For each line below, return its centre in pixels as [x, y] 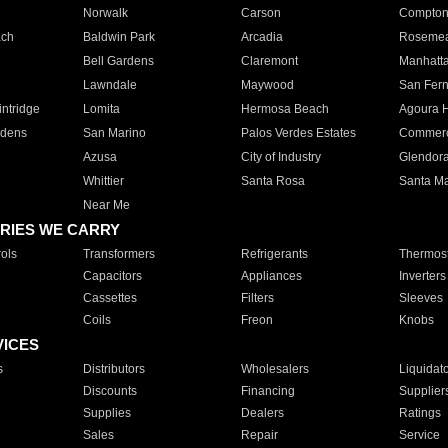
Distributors [113, 369]
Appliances [271, 276]
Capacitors [112, 276]
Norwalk [105, 13]
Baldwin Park [118, 37]
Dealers [262, 413]
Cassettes [109, 298]
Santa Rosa [272, 181]
